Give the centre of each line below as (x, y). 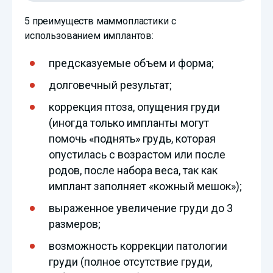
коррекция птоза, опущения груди (134, 107)
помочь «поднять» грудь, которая (132, 139)
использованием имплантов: (89, 36)
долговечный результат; (110, 85)
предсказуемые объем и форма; (131, 63)
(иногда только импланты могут (129, 123)
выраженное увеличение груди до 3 (141, 208)
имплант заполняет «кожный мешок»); (145, 186)
